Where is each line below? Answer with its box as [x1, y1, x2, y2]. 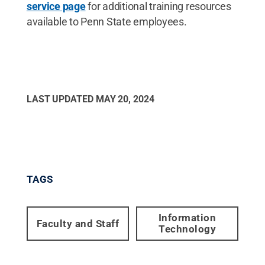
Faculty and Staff [36, 217, 119, 230]
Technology [159, 223, 216, 235]
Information [158, 212, 216, 224]
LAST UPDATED [26, 93, 96, 105]
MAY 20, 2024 [95, 93, 154, 105]
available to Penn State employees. [26, 15, 187, 28]
